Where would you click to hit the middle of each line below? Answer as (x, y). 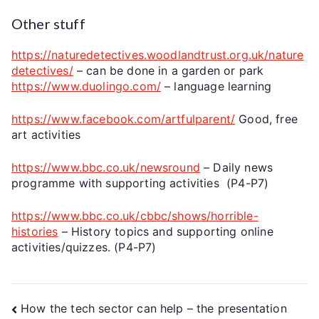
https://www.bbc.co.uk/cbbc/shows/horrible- (135, 215)
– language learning (216, 86)
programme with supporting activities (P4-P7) (140, 183)
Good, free (266, 119)
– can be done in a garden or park (168, 70)
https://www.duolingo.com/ (87, 86)
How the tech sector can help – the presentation (154, 309)
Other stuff (48, 23)
